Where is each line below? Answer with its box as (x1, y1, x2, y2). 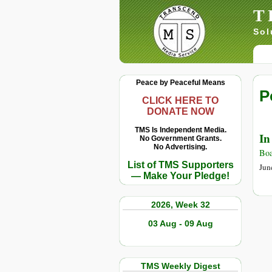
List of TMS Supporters (127, 160, 234, 170)
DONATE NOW (146, 106, 214, 117)
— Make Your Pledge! (131, 171, 229, 181)
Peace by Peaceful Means (135, 78, 225, 87)
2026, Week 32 (151, 200, 210, 209)
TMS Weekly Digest (140, 261, 220, 271)
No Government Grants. (139, 134, 222, 143)
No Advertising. (154, 143, 207, 151)
